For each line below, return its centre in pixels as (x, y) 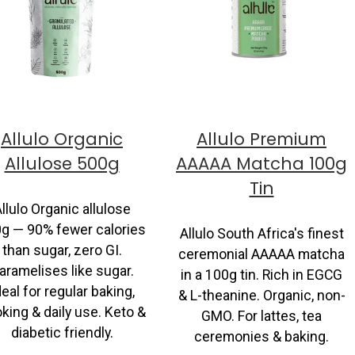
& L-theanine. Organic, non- (261, 295)
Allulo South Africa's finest (261, 233)
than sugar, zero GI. (62, 250)
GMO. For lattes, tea (261, 316)
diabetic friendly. (62, 332)
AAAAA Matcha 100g (261, 164)
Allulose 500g (62, 164)
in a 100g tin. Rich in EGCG (261, 275)
